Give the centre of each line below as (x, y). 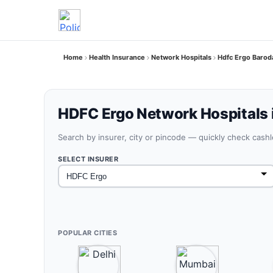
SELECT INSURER (88, 159)
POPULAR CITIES (87, 233)
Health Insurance (117, 57)
